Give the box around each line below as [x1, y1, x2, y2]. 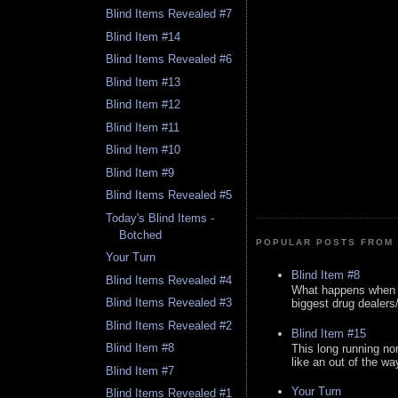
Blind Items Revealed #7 [106, 7, 233, 21]
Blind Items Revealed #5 [106, 188, 233, 203]
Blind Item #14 [106, 29, 181, 44]
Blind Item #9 [106, 165, 175, 179]
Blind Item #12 [106, 98, 181, 112]
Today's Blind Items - [106, 211, 215, 225]
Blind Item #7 [106, 363, 175, 378]
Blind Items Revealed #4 [106, 273, 233, 287]
